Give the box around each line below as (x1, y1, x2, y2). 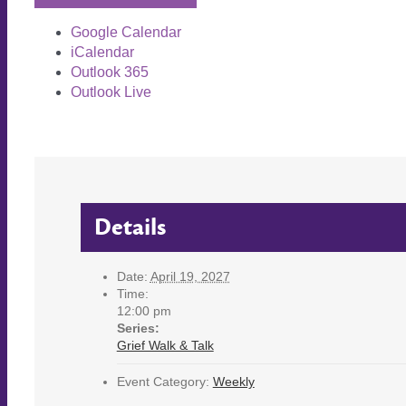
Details (93, 211, 166, 243)
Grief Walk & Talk (116, 337, 214, 353)
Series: (116, 320, 159, 335)
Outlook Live (71, 84, 151, 100)
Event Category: (116, 373, 209, 389)
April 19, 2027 (150, 268, 230, 284)
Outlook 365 (71, 64, 149, 80)
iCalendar (71, 44, 134, 60)
